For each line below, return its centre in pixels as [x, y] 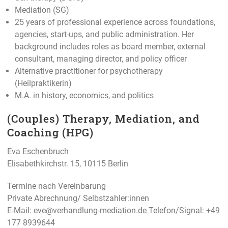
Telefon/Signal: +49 [184, 210]
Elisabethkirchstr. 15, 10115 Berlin [68, 163]
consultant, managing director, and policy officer [101, 59]
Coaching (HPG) [50, 132]
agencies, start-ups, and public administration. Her [104, 34]
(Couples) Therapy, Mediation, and [103, 118]
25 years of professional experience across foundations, [115, 22]
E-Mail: [20, 210]
